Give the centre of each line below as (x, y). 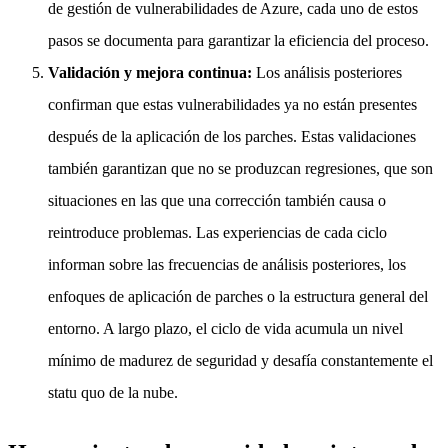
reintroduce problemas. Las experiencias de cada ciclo (217, 232)
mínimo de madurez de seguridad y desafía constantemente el (240, 360)
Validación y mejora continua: (152, 72)
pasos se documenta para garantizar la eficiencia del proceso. (238, 40)
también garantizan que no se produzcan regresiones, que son (240, 168)
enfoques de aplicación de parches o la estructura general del (238, 296)
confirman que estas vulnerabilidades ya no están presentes (232, 104)
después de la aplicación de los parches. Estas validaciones (232, 136)
